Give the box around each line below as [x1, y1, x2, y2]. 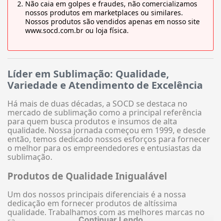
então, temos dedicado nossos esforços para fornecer [7, 134, 210, 145]
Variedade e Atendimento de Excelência [7, 78, 203, 92]
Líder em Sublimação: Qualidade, [7, 67, 169, 81]
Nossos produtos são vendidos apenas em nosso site [25, 17, 200, 27]
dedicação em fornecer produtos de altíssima [7, 198, 177, 209]
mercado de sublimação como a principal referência [7, 107, 202, 118]
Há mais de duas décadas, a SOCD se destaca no [7, 98, 187, 110]
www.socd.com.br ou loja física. [25, 26, 129, 36]
